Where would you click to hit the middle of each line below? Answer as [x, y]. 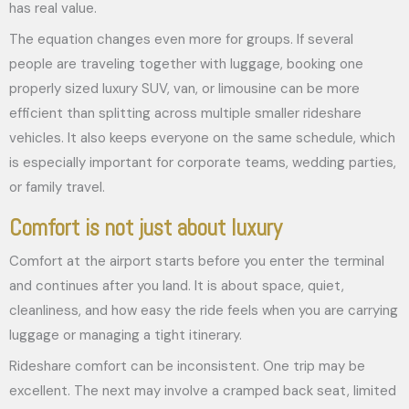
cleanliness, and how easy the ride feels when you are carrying [204, 310]
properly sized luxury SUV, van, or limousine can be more [184, 89]
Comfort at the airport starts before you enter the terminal [197, 261]
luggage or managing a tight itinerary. [126, 335]
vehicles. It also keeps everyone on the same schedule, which [202, 138]
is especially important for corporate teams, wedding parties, [203, 163]
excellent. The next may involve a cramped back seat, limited [203, 391]
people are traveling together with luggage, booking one [186, 64]
